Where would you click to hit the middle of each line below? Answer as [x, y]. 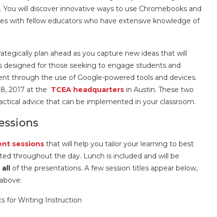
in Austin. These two [159, 90]
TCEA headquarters [87, 90]
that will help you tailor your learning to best [120, 144]
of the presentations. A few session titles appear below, [104, 168]
